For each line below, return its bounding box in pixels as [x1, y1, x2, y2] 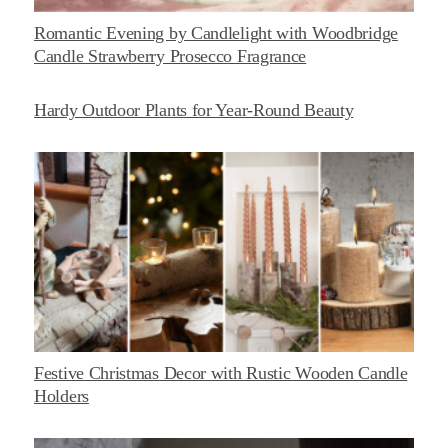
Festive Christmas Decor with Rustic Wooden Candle [34, 362, 408, 383]
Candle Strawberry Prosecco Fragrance [34, 46, 307, 67]
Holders [34, 385, 89, 406]
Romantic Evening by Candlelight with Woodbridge [34, 23, 398, 44]
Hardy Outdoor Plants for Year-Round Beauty [34, 99, 354, 120]
